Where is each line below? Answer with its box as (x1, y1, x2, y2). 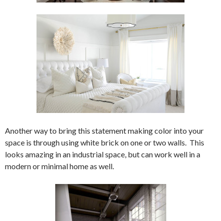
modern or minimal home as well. (5, 161, 114, 171)
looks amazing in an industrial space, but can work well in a (5, 149, 200, 159)
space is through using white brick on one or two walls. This (5, 138, 204, 147)
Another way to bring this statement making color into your (5, 126, 204, 135)
